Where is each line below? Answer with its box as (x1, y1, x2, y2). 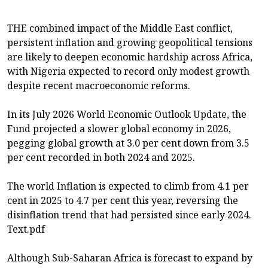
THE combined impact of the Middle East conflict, (7, 22, 233, 35)
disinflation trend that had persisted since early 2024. (7, 208, 251, 222)
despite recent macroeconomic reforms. (7, 79, 190, 93)
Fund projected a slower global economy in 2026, (7, 122, 231, 136)
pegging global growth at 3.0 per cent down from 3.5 (7, 136, 249, 150)
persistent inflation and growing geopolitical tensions (7, 36, 252, 50)
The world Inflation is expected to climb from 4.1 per (7, 179, 249, 193)
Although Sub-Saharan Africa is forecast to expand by (7, 251, 252, 265)
